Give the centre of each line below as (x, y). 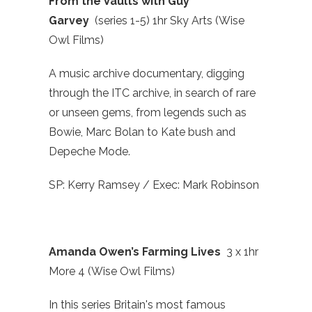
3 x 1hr (242, 252)
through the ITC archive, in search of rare (152, 93)
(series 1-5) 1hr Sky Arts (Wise (170, 21)
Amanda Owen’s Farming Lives (138, 252)
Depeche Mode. (89, 152)
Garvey (72, 21)
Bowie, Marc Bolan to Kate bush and (142, 132)
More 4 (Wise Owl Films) (112, 272)
